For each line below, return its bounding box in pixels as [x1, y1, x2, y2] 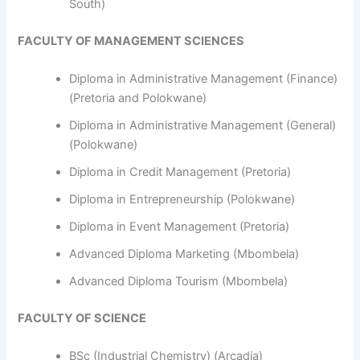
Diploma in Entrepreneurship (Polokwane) [69, 192, 296, 207]
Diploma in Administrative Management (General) [69, 118, 337, 133]
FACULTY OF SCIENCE [18, 310, 147, 325]
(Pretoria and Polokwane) [69, 91, 207, 106]
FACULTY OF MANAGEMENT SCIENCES [18, 33, 245, 48]
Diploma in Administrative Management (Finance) [69, 72, 338, 87]
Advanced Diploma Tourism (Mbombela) [69, 274, 288, 289]
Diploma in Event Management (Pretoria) [69, 219, 290, 235]
